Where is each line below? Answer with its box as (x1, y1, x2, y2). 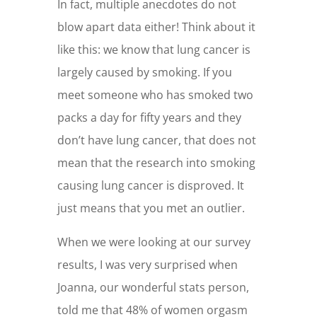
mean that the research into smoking (57, 155, 255, 171)
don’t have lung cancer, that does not (57, 132, 256, 149)
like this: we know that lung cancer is (57, 42, 250, 58)
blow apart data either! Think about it (57, 19, 255, 35)
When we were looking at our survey (57, 234, 250, 250)
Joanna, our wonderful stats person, (57, 279, 249, 296)
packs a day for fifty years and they (57, 110, 241, 126)
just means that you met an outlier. (57, 200, 245, 217)
